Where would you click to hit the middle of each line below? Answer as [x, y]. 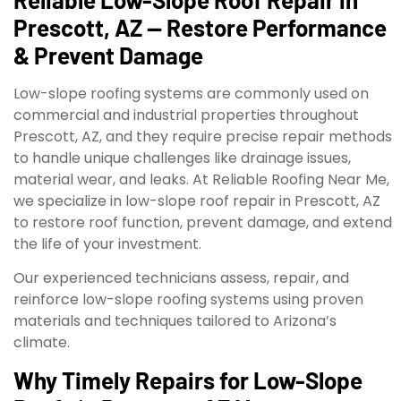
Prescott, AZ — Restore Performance [200, 27]
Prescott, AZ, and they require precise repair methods [203, 136]
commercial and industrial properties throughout [186, 115]
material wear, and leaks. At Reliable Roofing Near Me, [201, 179]
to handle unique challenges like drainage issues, [182, 158]
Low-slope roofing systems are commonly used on [191, 93]
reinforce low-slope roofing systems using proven [188, 300]
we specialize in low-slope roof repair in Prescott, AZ [197, 200]
